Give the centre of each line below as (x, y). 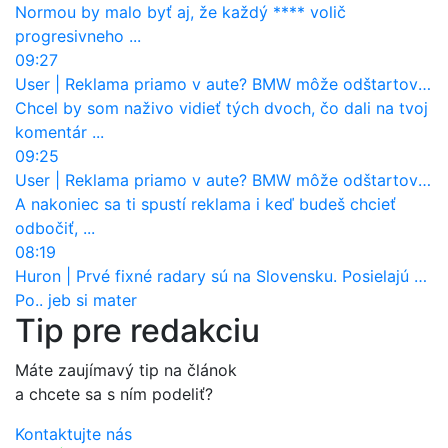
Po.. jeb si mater (76, 299)
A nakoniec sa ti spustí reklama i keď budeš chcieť (205, 203)
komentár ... (59, 131)
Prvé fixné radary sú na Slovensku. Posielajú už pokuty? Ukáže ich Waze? (245, 275)
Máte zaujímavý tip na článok (126, 369)
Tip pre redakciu (137, 330)
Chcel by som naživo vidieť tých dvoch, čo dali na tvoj (221, 107)
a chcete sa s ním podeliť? (114, 393)
